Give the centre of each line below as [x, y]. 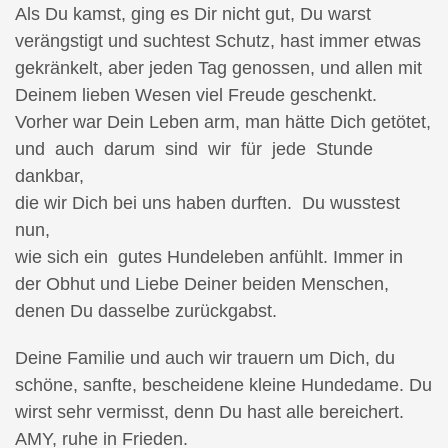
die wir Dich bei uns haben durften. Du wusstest [207, 203]
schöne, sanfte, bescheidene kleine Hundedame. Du [223, 385]
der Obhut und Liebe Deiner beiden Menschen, [202, 284]
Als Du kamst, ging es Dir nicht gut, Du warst [193, 14]
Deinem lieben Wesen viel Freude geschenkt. [196, 95]
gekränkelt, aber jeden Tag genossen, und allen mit [218, 68]
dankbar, [49, 176]
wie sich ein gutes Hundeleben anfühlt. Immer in [209, 257]
